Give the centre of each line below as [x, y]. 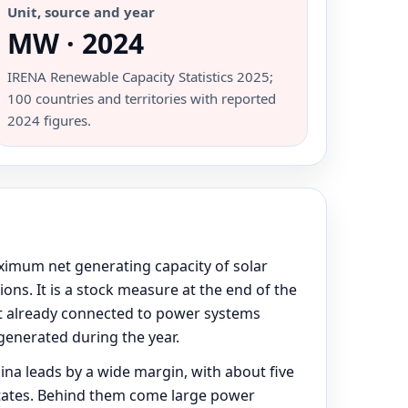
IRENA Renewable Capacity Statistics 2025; [141, 76]
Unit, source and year [82, 11]
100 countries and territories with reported [142, 98]
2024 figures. [50, 120]
